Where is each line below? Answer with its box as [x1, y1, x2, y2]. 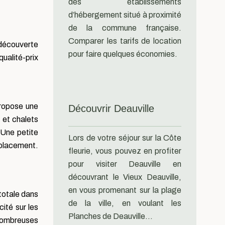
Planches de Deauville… [68, 212, 153, 220]
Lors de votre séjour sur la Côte [68, 134, 181, 142]
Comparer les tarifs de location [68, 37, 181, 45]
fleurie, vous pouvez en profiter [68, 147, 181, 155]
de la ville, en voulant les [68, 199, 181, 207]
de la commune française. [68, 24, 181, 32]
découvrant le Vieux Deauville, [68, 173, 181, 181]
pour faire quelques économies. [68, 50, 177, 58]
